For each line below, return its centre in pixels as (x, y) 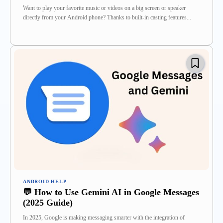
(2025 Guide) (48, 203)
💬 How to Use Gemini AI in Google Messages (111, 192)
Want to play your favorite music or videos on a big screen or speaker (104, 8)
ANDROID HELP (45, 182)
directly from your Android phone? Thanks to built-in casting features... (107, 18)
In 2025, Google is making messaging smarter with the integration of (104, 218)
